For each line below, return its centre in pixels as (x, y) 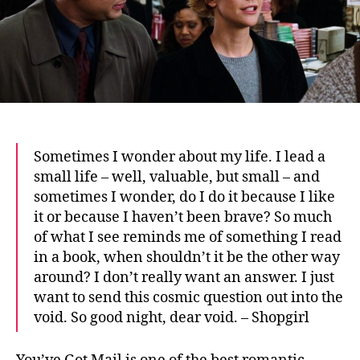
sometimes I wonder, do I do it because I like (184, 198)
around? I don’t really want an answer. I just (184, 278)
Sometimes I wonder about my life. (153, 157)
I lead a (299, 157)
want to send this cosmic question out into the (188, 298)
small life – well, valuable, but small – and (177, 178)
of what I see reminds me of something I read (188, 238)
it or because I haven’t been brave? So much (183, 218)
